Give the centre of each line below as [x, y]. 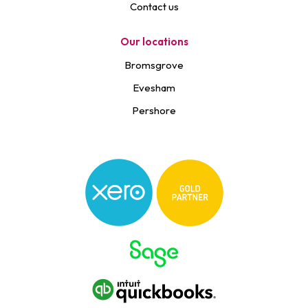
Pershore [154, 110]
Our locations [154, 42]
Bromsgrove [154, 65]
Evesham [154, 88]
